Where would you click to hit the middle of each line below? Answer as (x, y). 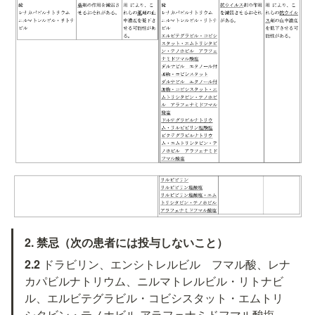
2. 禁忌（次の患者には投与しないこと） (127, 243)
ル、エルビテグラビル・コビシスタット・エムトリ (154, 298)
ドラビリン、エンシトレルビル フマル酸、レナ (167, 264)
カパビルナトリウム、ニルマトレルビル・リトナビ (154, 281)
